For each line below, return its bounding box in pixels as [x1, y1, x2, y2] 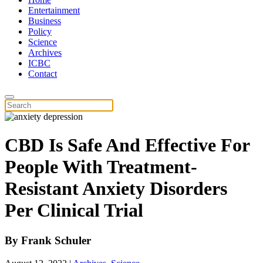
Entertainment [28, 5, 80, 15]
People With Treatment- [5, 156, 197, 178]
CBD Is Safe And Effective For [5, 134, 249, 156]
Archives [28, 48, 62, 58]
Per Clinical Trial [5, 200, 143, 221]
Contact [28, 69, 57, 79]
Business [28, 16, 61, 26]
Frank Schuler [21, 234, 91, 247]
